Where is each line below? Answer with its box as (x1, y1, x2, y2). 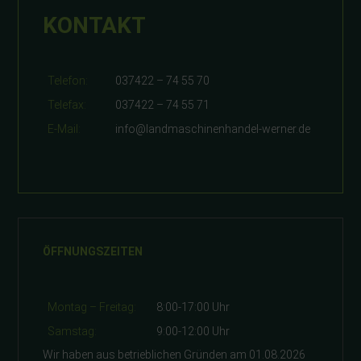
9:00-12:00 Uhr (156, 325, 230, 338)
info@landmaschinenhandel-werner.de (115, 122, 311, 136)
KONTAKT (43, 12, 147, 39)
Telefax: (48, 98, 87, 112)
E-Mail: (48, 122, 81, 136)
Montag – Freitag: (48, 301, 137, 314)
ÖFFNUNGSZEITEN (43, 245, 143, 259)
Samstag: (48, 325, 98, 338)
